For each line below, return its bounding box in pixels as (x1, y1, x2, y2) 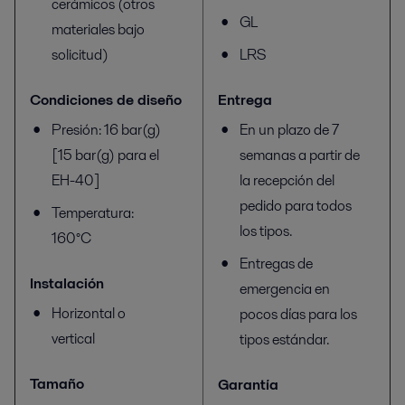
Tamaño (30, 372, 84, 394)
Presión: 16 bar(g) (52, 118, 161, 140)
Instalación (30, 272, 104, 294)
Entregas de (240, 253, 313, 274)
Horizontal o (52, 302, 126, 324)
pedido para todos (240, 195, 352, 216)
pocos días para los (240, 304, 357, 325)
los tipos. (240, 221, 292, 241)
